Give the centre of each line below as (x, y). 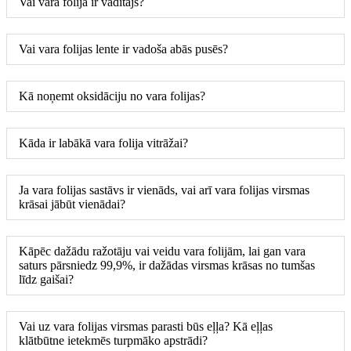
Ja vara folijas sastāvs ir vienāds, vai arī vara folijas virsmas (164, 190)
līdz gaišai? (46, 279)
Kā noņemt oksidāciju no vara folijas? (112, 96)
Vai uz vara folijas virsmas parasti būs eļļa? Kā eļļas (146, 326)
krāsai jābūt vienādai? (72, 204)
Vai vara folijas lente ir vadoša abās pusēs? (123, 49)
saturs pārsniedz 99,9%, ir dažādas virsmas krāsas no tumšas (167, 265)
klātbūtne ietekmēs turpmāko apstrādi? (113, 340)
